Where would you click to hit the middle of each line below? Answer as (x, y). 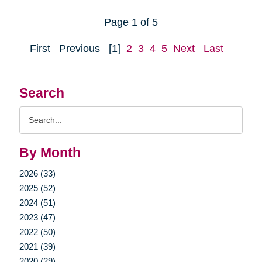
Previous (80, 48)
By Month (50, 153)
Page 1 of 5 (131, 22)
